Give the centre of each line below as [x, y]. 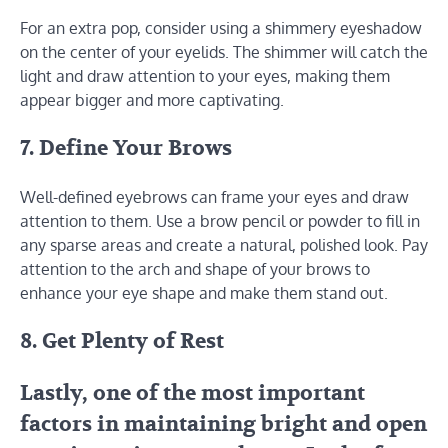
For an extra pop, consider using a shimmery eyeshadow [221, 28]
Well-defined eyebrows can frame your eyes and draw [214, 196]
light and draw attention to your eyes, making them [205, 76]
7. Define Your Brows [126, 149]
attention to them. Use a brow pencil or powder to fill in [220, 220]
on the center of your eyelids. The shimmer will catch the [224, 52]
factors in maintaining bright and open [223, 424]
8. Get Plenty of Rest [122, 341]
